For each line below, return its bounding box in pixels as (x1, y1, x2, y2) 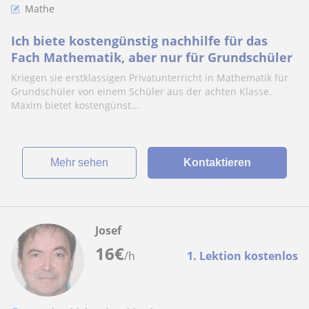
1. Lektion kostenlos (187, 248, 298, 263)
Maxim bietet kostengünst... (11, 99, 139, 112)
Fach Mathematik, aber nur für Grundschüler (11, 49, 292, 66)
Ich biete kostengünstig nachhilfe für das (11, 32, 268, 49)
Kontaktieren (183, 157, 251, 168)
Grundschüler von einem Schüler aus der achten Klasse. (11, 85, 272, 98)
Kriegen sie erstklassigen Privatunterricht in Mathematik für (11, 71, 288, 84)
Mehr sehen (59, 157, 108, 168)
